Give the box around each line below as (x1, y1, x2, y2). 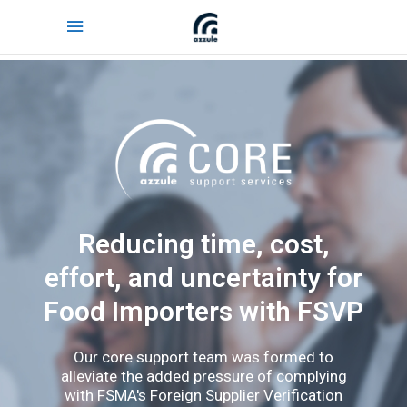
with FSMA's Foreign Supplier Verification (65, 386, 342, 404)
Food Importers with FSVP (44, 295, 363, 327)
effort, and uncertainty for (45, 262, 362, 293)
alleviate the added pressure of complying (60, 367, 347, 385)
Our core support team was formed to (74, 348, 333, 366)
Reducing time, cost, (77, 228, 330, 260)
